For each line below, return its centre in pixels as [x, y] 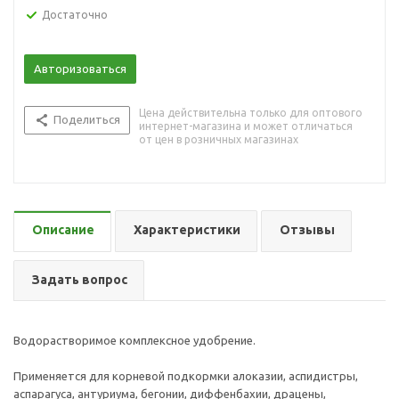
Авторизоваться [80, 69]
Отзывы [307, 230]
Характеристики [187, 230]
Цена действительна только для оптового [251, 113]
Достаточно [75, 15]
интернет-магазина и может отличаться [246, 126]
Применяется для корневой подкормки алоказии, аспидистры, [186, 376]
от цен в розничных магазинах [219, 139]
